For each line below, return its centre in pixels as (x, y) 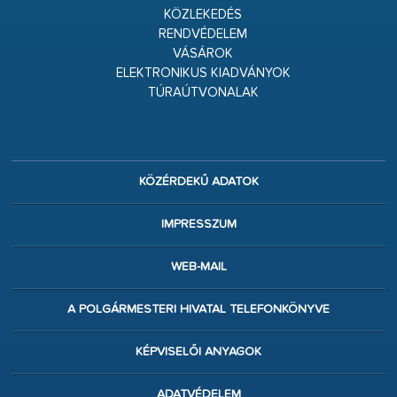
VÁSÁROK (203, 54)
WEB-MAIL (198, 267)
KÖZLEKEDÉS (203, 15)
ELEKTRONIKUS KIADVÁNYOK (203, 74)
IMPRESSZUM (198, 225)
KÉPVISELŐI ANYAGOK (198, 352)
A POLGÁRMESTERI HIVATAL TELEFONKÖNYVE (198, 310)
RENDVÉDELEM (203, 35)
